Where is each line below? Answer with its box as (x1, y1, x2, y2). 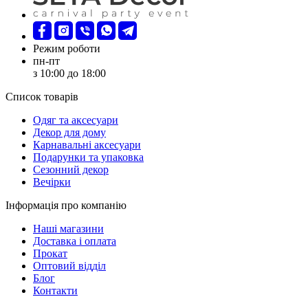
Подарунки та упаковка (33, 151, 144, 163)
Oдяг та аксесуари (33, 113, 118, 126)
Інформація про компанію (5, 199, 126, 211)
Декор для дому (33, 126, 106, 138)
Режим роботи (33, 42, 100, 54)
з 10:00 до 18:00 (33, 67, 106, 79)
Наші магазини (33, 222, 104, 234)
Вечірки (33, 175, 71, 188)
